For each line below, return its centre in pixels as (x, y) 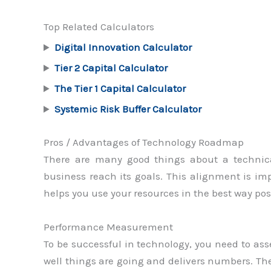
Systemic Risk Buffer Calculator (128, 109)
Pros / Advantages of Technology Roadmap (144, 142)
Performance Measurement (108, 227)
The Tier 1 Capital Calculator (120, 89)
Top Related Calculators (99, 27)
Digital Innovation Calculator (123, 47)
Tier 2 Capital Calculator (111, 68)
